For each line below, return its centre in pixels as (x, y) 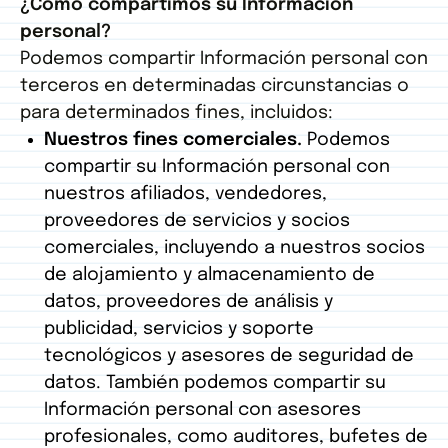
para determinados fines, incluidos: (176, 113)
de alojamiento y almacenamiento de (209, 275)
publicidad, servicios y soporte (179, 329)
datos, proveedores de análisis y (188, 302)
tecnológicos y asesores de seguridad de (229, 356)
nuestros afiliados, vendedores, (185, 194)
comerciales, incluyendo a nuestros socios (234, 248)
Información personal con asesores (202, 410)
